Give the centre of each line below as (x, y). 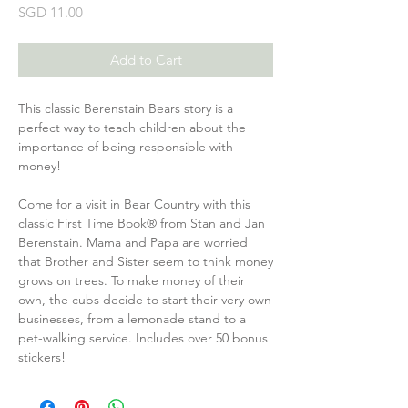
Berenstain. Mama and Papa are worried (133, 243)
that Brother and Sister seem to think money (146, 262)
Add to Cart (146, 60)
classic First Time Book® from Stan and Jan (142, 224)
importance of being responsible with (126, 147)
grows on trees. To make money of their (132, 281)
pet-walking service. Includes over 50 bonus (143, 338)
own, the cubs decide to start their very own (145, 300)
